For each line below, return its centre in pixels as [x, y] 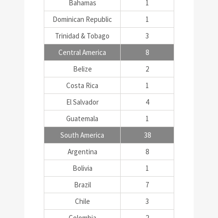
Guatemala [82, 118]
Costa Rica [82, 85]
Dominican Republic [82, 19]
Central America [82, 52]
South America [82, 135]
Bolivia [82, 168]
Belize [82, 69]
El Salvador [82, 102]
